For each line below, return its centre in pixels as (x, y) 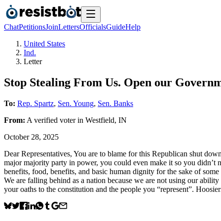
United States (44, 44)
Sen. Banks (115, 103)
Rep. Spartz (36, 103)
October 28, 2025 (31, 137)
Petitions (32, 27)
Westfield (100, 120)
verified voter (55, 120)
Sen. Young (76, 103)
